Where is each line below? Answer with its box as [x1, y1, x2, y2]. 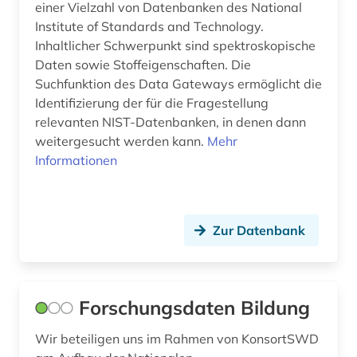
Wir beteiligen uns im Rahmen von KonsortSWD [35, 331, 319, 347]
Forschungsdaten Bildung [79, 296, 310, 320]
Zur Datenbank [213, 222, 305, 239]
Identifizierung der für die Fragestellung [35, 95, 269, 112]
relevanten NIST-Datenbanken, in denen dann [35, 114, 306, 131]
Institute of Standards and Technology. [35, 18, 264, 35]
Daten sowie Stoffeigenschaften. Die [35, 57, 251, 73]
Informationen [35, 152, 117, 169]
